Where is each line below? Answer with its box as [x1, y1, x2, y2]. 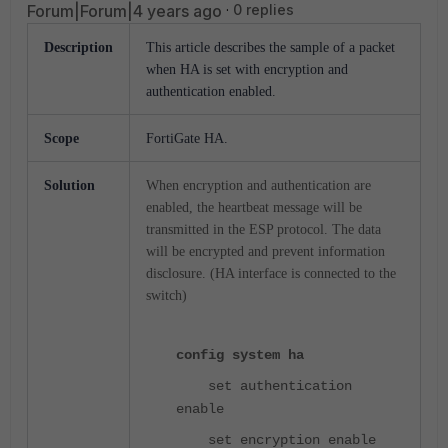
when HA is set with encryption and [146, 62, 348, 77]
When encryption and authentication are [146, 178, 371, 193]
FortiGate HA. [146, 131, 228, 146]
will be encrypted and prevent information [146, 244, 385, 259]
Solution [44, 178, 95, 193]
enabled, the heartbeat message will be [146, 200, 362, 215]
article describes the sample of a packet [175, 40, 395, 55]
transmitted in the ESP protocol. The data [146, 222, 381, 237]
